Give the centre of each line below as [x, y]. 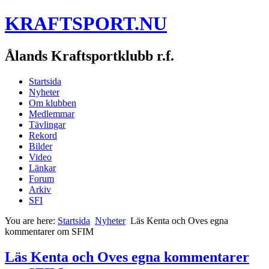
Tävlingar [47, 124]
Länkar [42, 168]
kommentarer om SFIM [49, 231]
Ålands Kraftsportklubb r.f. [89, 56]
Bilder [41, 146]
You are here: [31, 220]
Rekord [43, 135]
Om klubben [53, 103]
